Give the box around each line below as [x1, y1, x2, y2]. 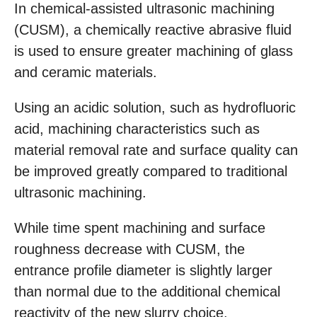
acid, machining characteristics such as [14, 120, 260, 137]
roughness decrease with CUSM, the [14, 241, 245, 257]
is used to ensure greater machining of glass [14, 42, 293, 59]
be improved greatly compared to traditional [14, 163, 287, 179]
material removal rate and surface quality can [14, 142, 298, 158]
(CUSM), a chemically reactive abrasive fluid [14, 21, 292, 38]
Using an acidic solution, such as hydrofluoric [14, 99, 296, 115]
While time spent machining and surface [14, 219, 265, 236]
